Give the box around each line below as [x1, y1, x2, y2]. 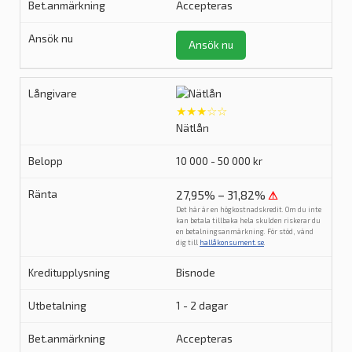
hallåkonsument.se [200, 238, 264, 247]
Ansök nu [189, 38, 233, 51]
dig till [176, 238, 200, 247]
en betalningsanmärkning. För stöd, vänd [176, 227, 313, 236]
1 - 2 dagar [176, 299, 228, 312]
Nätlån [176, 122, 209, 134]
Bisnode [176, 266, 215, 279]
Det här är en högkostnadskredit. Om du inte [176, 205, 321, 214]
